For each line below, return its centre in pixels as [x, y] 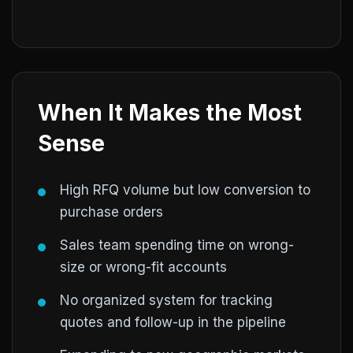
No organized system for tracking [166, 300]
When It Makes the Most [170, 113]
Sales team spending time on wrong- [177, 245]
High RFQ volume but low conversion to [185, 190]
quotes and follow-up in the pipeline [173, 322]
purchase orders [111, 212]
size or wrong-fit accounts [143, 267]
